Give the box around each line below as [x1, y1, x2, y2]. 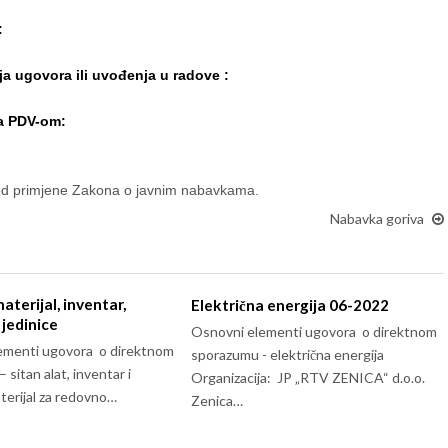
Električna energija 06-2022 [191, 296, 390, 314]
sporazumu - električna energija [191, 346, 385, 363]
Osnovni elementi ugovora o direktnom [191, 323, 438, 340]
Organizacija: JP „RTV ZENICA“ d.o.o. [191, 369, 426, 386]
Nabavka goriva [330, 210, 424, 227]
